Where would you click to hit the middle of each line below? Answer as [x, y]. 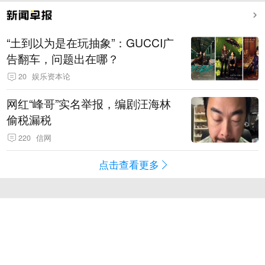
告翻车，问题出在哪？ [63, 58]
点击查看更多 [129, 164]
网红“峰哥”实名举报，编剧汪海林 [89, 104]
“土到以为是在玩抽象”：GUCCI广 [91, 42]
